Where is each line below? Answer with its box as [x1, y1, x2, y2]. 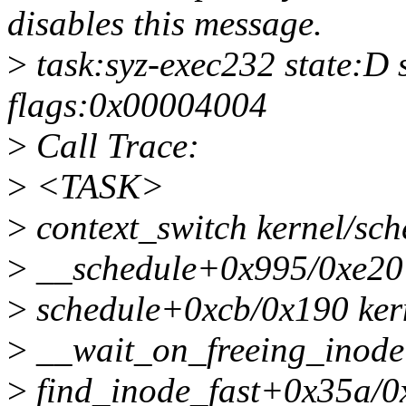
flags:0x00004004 [7, 85, 267, 125]
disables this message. [7, 4, 323, 43]
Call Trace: [27, 126, 199, 166]
